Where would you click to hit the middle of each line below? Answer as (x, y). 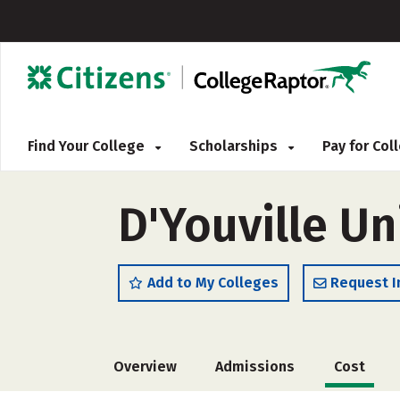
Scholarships (235, 146)
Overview (145, 367)
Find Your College (88, 146)
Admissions (255, 367)
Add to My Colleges (213, 283)
